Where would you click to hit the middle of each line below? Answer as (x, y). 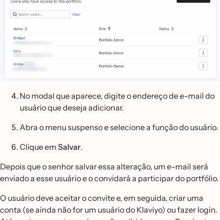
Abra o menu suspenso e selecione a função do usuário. (119, 127)
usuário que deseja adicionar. (72, 107)
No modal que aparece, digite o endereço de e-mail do (117, 96)
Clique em (39, 147)
